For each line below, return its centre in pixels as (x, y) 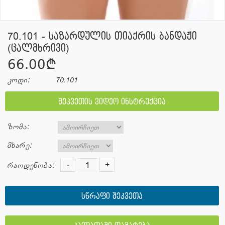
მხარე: (20, 146)
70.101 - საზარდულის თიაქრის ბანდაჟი (102, 37)
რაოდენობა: (31, 166)
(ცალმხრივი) (38, 49)
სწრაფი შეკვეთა (112, 197)
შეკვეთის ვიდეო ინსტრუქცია (112, 102)
